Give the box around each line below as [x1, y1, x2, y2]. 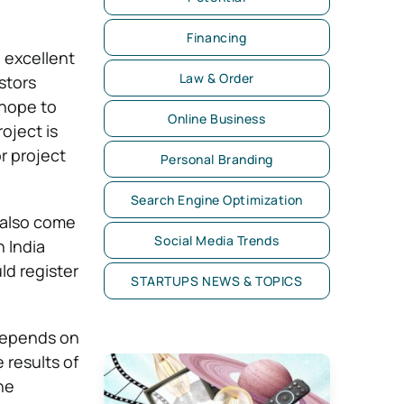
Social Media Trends [154, 232, 280, 249]
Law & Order [179, 69, 254, 87]
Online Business [168, 110, 266, 127]
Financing [187, 29, 247, 46]
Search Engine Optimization [130, 191, 304, 208]
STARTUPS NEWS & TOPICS [131, 272, 303, 289]
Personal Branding [160, 151, 274, 168]
